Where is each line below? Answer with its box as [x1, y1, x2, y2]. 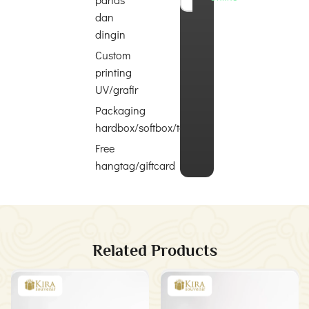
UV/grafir [94, 81, 138, 97]
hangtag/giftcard [94, 157, 175, 172]
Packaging [94, 102, 146, 117]
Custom [94, 47, 130, 62]
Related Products [92, 240, 217, 259]
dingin [94, 26, 126, 41]
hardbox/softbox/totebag [94, 119, 212, 134]
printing [94, 64, 132, 79]
